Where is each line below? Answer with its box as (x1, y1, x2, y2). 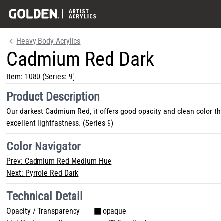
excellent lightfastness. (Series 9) (6, 118, 114, 128)
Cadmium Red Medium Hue (25, 156, 112, 166)
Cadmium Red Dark (6, 47, 155, 71)
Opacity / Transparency (6, 206, 80, 216)
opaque (103, 206, 127, 216)
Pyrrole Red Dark (25, 168, 79, 178)
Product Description (6, 90, 100, 104)
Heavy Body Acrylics (16, 37, 81, 46)
